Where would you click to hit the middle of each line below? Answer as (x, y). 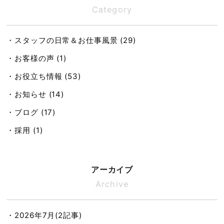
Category (112, 9)
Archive (112, 184)
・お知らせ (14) (35, 94)
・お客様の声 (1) (37, 58)
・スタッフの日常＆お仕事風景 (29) (71, 40)
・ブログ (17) (31, 112)
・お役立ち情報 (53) (44, 76)
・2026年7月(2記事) (44, 215)
